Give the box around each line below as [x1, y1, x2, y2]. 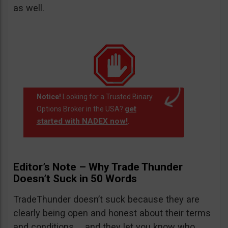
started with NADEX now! [36, 117, 128, 126]
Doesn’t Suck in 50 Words [13, 173, 137, 185]
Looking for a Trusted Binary [61, 93, 153, 101]
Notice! [36, 93, 61, 101]
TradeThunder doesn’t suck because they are [13, 194, 199, 205]
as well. [13, 3, 44, 14]
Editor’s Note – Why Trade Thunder [13, 161, 183, 174]
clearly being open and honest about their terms [13, 208, 211, 219]
